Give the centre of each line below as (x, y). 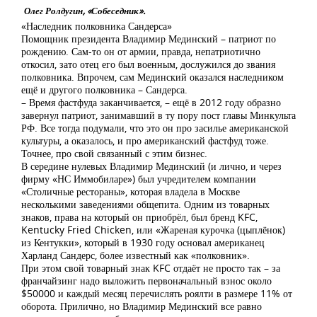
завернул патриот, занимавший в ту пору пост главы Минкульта (158, 115)
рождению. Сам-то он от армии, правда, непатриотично (141, 51)
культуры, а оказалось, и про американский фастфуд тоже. (145, 140)
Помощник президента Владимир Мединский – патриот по (149, 39)
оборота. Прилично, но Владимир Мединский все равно (142, 306)
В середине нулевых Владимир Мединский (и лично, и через (151, 166)
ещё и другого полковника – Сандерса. (104, 90)
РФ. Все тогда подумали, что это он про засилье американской (155, 128)
